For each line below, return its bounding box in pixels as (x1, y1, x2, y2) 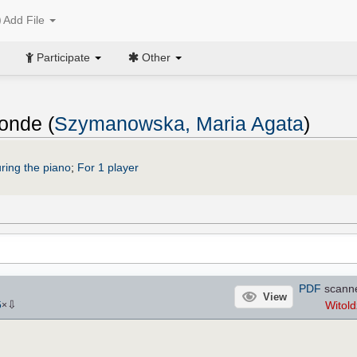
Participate (33, 50, 93, 64)
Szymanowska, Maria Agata (54, 113, 304, 135)
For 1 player (77, 160, 139, 174)
